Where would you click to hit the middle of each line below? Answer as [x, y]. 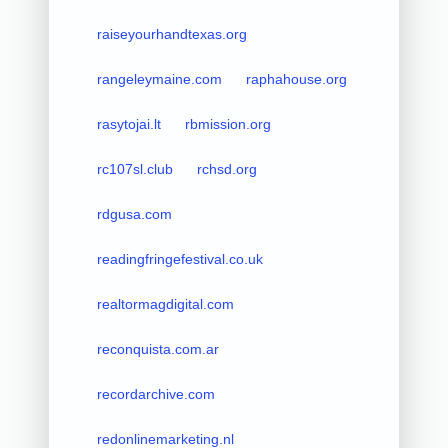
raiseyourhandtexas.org [171, 33]
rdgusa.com [134, 213]
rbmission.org [227, 123]
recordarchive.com [155, 393]
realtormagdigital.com [165, 303]
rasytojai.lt [128, 123]
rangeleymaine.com [159, 78]
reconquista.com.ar [157, 348]
